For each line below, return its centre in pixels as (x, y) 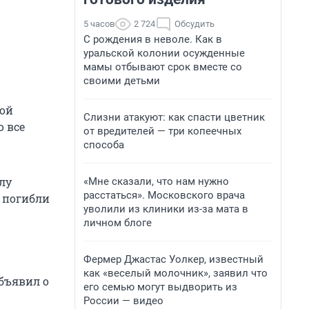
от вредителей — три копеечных (162, 131)
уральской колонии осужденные (164, 53)
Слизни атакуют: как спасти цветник (174, 117)
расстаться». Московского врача (164, 195)
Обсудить (195, 24)
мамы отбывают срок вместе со (163, 67)
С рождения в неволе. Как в (153, 39)
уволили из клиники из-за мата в (166, 209)
